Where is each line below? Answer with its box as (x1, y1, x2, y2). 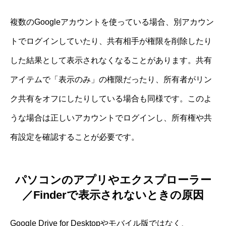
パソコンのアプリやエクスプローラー (15, 173, 211, 186)
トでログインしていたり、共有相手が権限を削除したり (10, 37, 212, 46)
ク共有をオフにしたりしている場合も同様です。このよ (10, 94, 212, 103)
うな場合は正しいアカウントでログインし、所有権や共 (10, 114, 212, 123)
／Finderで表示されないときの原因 (22, 188, 204, 201)
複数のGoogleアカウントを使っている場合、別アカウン (10, 18, 214, 27)
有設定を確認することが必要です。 (10, 133, 139, 142)
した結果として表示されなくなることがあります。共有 (10, 56, 212, 65)
